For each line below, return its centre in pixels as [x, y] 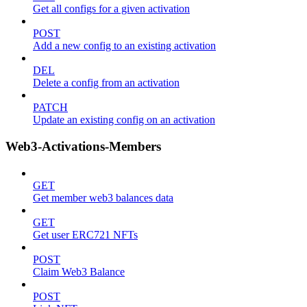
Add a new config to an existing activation [124, 46]
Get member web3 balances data [103, 197]
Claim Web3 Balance [79, 271]
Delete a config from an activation [106, 83]
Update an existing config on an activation [124, 120]
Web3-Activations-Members [83, 147]
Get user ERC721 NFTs [85, 234]
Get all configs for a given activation [111, 9]
